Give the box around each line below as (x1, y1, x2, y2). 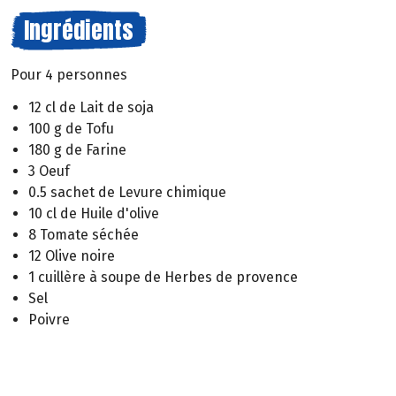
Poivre (28, 310, 70, 328)
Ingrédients (24, 12, 133, 48)
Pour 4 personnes (11, 66, 127, 83)
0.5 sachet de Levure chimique (28, 183, 226, 201)
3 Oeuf (28, 162, 70, 179)
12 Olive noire (28, 247, 115, 264)
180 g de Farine (28, 141, 126, 158)
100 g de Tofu (28, 119, 114, 137)
